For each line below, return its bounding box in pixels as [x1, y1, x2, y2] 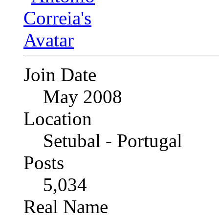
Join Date [23, 64, 96, 85]
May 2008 [43, 86, 122, 107]
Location [23, 108, 92, 129]
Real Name [23, 196, 108, 217]
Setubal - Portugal [43, 130, 182, 151]
